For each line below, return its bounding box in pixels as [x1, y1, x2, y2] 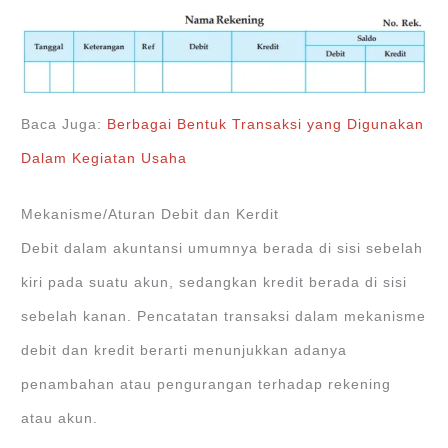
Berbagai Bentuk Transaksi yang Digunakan [107, 117, 425, 133]
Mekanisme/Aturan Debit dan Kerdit [21, 207, 280, 223]
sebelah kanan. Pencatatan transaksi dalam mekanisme [21, 309, 427, 325]
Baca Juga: [21, 117, 108, 133]
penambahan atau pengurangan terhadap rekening [21, 377, 392, 393]
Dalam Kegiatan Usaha [21, 151, 188, 167]
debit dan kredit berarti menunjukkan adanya [21, 343, 348, 359]
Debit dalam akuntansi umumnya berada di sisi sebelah [21, 241, 424, 257]
